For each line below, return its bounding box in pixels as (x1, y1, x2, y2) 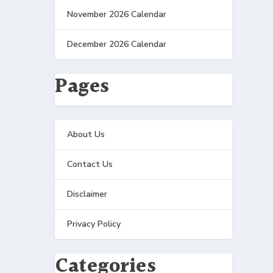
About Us (67, 128, 105, 140)
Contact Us (67, 158, 113, 170)
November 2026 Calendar (67, 8, 167, 20)
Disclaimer (67, 188, 108, 200)
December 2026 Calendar (67, 38, 167, 50)
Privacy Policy (67, 218, 121, 230)
